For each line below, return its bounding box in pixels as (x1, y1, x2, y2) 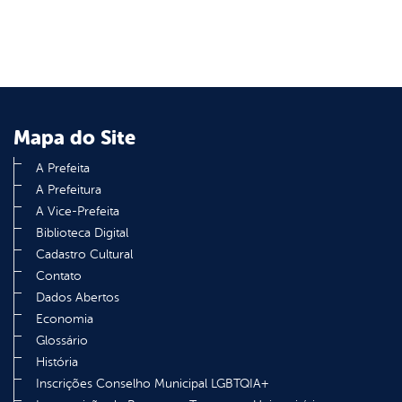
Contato (36, 269, 82, 284)
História (36, 355, 78, 370)
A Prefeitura (36, 183, 101, 197)
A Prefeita (36, 162, 90, 176)
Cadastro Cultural (36, 248, 133, 262)
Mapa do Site (13, 126, 135, 151)
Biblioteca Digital (36, 226, 128, 240)
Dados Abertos (36, 291, 119, 305)
